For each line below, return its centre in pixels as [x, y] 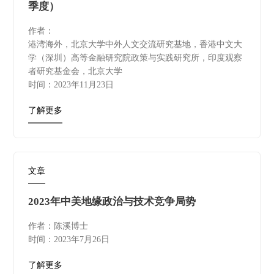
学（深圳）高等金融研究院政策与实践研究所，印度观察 [135, 57]
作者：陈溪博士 [58, 226]
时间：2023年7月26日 [68, 240]
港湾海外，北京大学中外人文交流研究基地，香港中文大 [135, 44]
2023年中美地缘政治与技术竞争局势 [112, 202]
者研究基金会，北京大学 [75, 71]
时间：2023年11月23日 [71, 84]
